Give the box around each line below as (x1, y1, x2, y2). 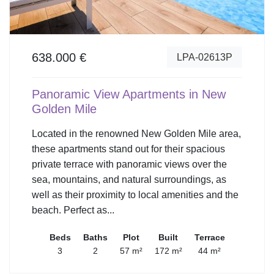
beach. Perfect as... (32, 205, 114, 216)
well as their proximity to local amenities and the (32, 190, 239, 201)
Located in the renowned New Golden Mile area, (32, 128, 241, 139)
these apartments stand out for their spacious (32, 144, 225, 155)
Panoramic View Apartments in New (32, 87, 226, 102)
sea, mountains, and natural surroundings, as (32, 174, 226, 185)
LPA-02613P (177, 51, 232, 62)
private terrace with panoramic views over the (32, 159, 227, 170)
